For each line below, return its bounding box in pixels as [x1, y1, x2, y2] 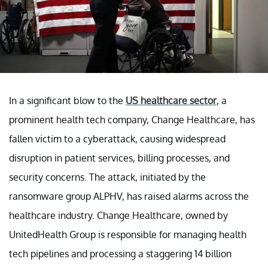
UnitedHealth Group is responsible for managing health [9, 228, 246, 240]
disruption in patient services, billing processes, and [9, 151, 230, 164]
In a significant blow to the [9, 94, 126, 106]
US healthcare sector [126, 94, 217, 106]
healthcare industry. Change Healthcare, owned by [9, 209, 228, 221]
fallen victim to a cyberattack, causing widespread [9, 132, 226, 145]
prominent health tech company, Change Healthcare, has [9, 113, 255, 126]
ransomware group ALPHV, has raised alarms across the [9, 190, 249, 202]
